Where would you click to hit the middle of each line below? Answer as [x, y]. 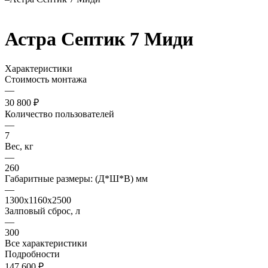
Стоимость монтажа [46, 79]
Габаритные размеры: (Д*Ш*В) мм [76, 178]
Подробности [32, 254]
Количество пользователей [60, 114]
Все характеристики [46, 243]
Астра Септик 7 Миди [99, 39]
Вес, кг [19, 146]
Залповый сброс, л [42, 211]
